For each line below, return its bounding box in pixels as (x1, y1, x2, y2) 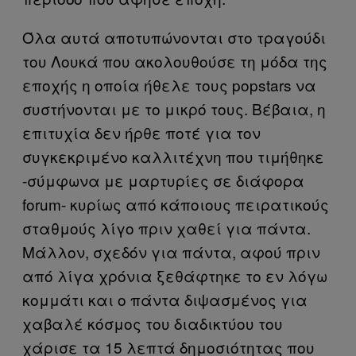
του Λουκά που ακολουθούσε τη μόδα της (22, 49, 327, 72)
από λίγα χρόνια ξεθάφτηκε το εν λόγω (22, 264, 327, 286)
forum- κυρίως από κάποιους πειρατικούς (22, 192, 329, 215)
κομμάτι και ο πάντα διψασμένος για (22, 288, 308, 310)
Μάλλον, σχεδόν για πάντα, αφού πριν (22, 240, 320, 262)
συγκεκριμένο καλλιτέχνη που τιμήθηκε (22, 145, 324, 167)
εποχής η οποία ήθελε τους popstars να (22, 73, 316, 95)
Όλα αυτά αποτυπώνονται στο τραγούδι (22, 25, 326, 48)
